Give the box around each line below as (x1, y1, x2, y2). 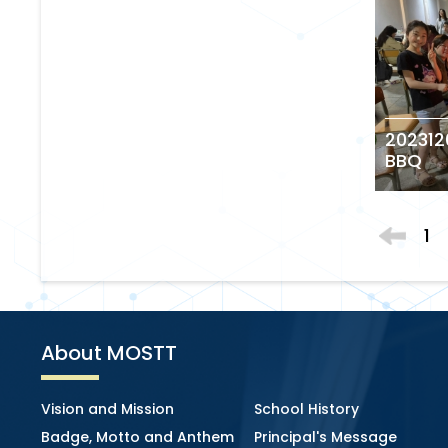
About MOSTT (41, 339, 178, 368)
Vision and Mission (41, 399, 175, 420)
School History (253, 399, 359, 420)
